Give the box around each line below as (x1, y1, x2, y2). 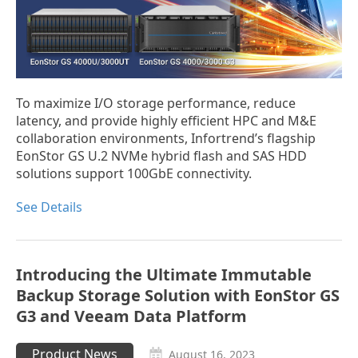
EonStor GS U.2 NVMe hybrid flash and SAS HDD (16, 147, 307, 165)
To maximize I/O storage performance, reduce (16, 94, 296, 113)
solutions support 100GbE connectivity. (16, 165, 252, 183)
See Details (16, 198, 82, 217)
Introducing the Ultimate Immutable (16, 264, 312, 286)
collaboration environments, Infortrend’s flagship (16, 129, 316, 148)
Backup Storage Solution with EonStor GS (16, 284, 340, 307)
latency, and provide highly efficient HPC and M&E (16, 112, 316, 130)
